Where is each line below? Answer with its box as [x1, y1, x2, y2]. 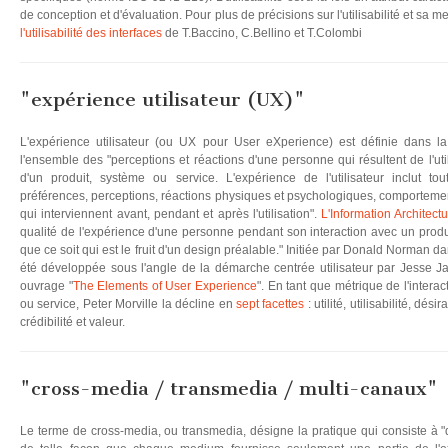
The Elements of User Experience [72, 279, 258, 293]
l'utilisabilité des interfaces [20, 26, 162, 40]
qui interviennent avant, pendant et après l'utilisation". [20, 207, 322, 221]
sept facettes [236, 297, 305, 311]
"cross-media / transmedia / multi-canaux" [20, 377, 438, 400]
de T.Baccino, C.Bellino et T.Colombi [162, 26, 362, 40]
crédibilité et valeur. [20, 315, 125, 329]
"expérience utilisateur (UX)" [20, 88, 305, 111]
